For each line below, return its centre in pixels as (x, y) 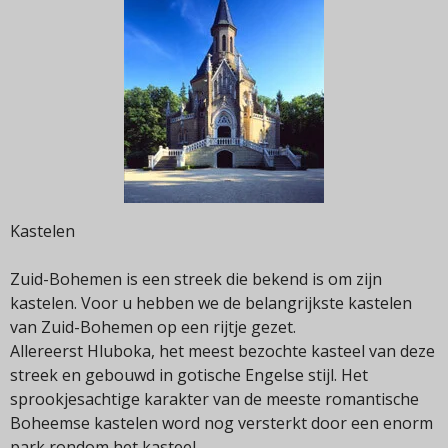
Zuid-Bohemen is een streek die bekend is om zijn (196, 279)
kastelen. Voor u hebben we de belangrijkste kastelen (211, 303)
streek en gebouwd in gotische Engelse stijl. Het (189, 375)
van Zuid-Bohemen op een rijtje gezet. (153, 327)
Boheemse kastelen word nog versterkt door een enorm (221, 423)
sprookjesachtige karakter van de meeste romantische (214, 399)
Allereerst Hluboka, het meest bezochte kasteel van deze (222, 351)
